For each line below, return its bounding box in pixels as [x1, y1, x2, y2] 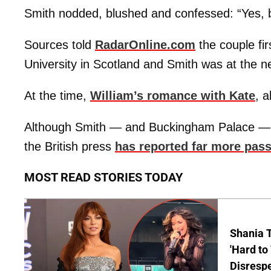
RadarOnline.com [95, 38, 195, 51]
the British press [24, 140, 115, 153]
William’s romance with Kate [90, 89, 255, 102]
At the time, [24, 89, 90, 102]
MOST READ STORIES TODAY [24, 170, 183, 184]
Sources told [24, 38, 95, 51]
